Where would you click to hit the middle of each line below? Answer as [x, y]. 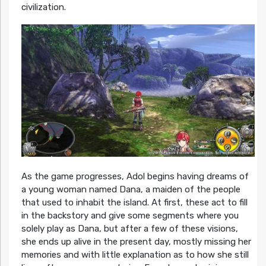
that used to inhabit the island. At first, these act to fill [134, 203]
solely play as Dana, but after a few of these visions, [129, 229]
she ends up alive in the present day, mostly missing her [136, 242]
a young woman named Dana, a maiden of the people [131, 190]
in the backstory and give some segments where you [130, 216]
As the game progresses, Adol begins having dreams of [135, 177]
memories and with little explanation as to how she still [135, 255]
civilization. [43, 7]
